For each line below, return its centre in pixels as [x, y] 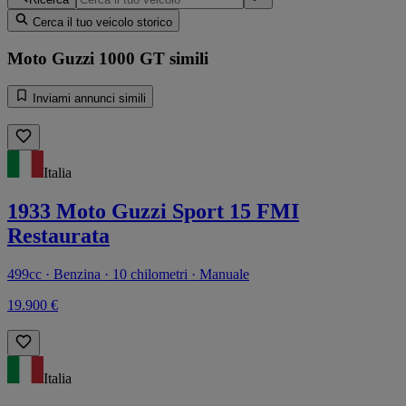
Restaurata [58, 236]
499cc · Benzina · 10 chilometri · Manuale [128, 275]
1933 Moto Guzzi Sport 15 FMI [153, 212]
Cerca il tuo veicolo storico [101, 22]
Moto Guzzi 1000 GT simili [108, 58]
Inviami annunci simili [87, 99]
